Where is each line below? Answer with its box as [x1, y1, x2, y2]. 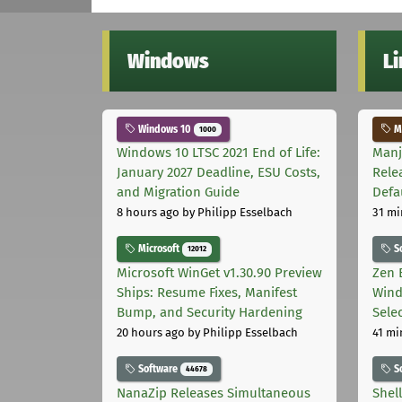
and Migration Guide [117, 184, 240, 201]
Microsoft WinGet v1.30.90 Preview [117, 265, 322, 282]
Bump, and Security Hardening [117, 304, 302, 321]
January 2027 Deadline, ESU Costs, [117, 164, 320, 181]
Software [135, 363, 180, 376]
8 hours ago [117, 205, 179, 220]
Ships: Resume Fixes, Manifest [117, 284, 297, 301]
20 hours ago [117, 326, 185, 340]
